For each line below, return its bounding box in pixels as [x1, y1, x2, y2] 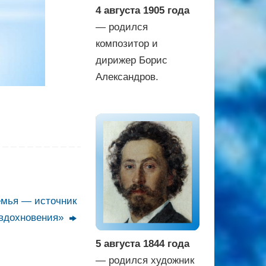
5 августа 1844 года [96, 238, 189, 250]
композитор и [96, 37, 158, 49]
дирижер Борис [96, 54, 167, 66]
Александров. [96, 71, 159, 83]
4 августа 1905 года [96, 4, 189, 16]
